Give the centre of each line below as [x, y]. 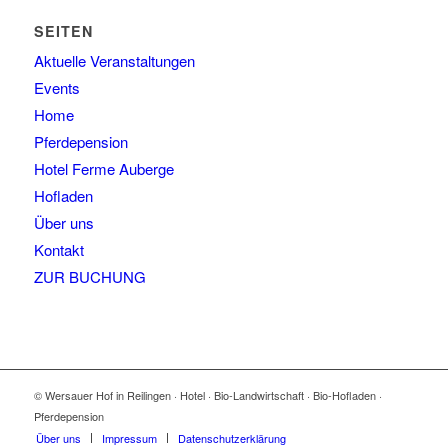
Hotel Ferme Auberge [103, 169]
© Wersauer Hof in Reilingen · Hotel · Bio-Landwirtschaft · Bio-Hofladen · [207, 395]
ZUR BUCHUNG [89, 277]
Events [56, 88]
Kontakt [58, 250]
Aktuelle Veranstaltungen [114, 61]
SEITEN [63, 31]
